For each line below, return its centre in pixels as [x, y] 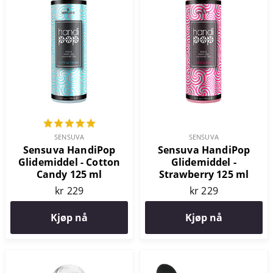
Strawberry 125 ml [204, 174]
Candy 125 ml [69, 174]
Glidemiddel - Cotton [69, 162]
